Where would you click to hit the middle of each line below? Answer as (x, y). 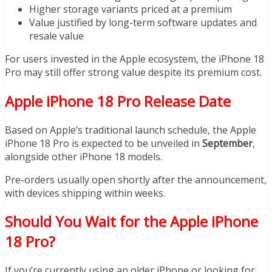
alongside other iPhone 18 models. (83, 156)
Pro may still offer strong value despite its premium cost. (133, 72)
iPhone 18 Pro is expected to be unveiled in (104, 143)
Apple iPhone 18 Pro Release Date (118, 101)
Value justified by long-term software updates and (143, 22)
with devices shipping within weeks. (85, 193)
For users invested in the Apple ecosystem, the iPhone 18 (134, 59)
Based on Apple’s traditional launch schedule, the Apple (131, 130)
